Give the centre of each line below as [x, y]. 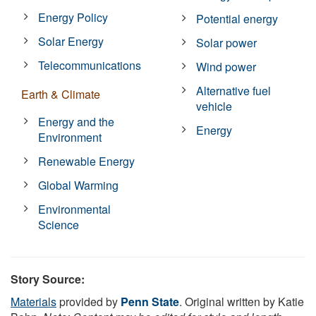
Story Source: [48, 279]
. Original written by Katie [242, 301]
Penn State [150, 301]
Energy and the [77, 121]
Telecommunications [90, 65]
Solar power [227, 42]
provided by [89, 301]
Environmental [75, 209]
